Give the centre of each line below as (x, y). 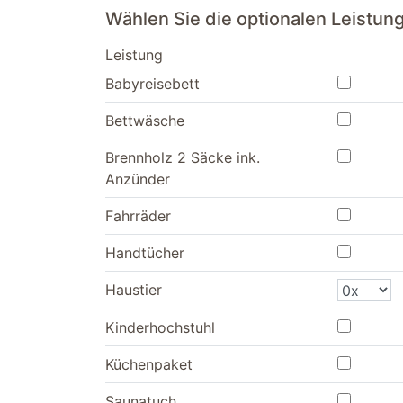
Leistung (134, 55)
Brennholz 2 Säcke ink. (183, 158)
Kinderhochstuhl (160, 328)
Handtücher (145, 253)
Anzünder (138, 179)
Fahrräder (138, 216)
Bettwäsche (145, 121)
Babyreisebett (152, 84)
